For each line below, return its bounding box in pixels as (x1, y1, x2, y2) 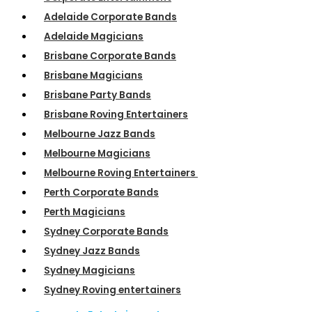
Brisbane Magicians (44, 69, 143, 83)
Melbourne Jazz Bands (44, 127, 155, 141)
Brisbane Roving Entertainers (44, 108, 188, 122)
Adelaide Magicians (44, 30, 143, 44)
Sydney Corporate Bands (44, 225, 169, 239)
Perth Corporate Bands (44, 186, 159, 200)
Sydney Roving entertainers (44, 283, 181, 297)
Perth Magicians (44, 205, 125, 219)
